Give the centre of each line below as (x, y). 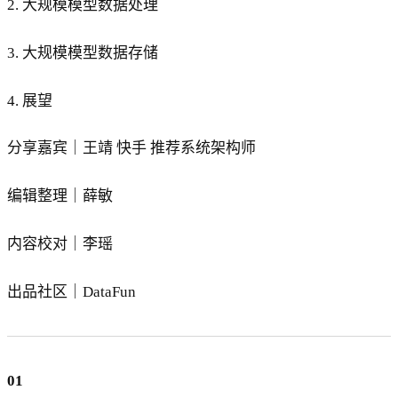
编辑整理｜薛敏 (60, 196)
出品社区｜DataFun (72, 292)
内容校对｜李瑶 (60, 244)
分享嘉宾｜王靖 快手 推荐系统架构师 (133, 148)
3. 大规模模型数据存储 (83, 52)
